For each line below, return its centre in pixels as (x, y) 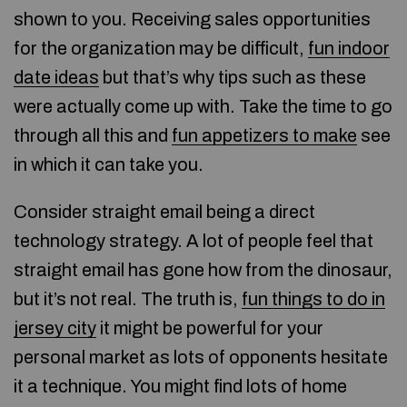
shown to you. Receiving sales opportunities (192, 19)
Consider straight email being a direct (164, 212)
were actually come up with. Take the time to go (203, 106)
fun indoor (349, 48)
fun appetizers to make (264, 135)
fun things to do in (313, 299)
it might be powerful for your (210, 328)
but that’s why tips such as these (233, 77)
